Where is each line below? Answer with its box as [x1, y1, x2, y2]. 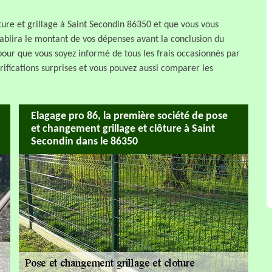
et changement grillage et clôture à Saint [31, 123, 215, 135]
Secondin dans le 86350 [31, 136, 138, 148]
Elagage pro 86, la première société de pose [31, 110, 228, 123]
